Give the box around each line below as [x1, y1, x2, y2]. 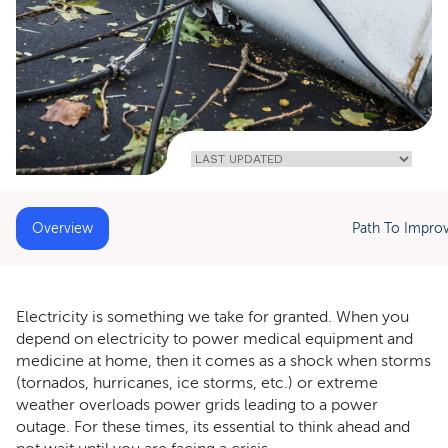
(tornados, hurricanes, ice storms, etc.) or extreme [16, 374, 378, 392]
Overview [32, 221, 93, 236]
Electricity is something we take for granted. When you [16, 308, 409, 326]
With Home [32, 112, 106, 127]
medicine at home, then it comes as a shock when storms [16, 352, 431, 370]
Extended [32, 74, 92, 89]
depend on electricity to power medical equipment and [16, 330, 413, 348]
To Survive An [32, 55, 119, 70]
